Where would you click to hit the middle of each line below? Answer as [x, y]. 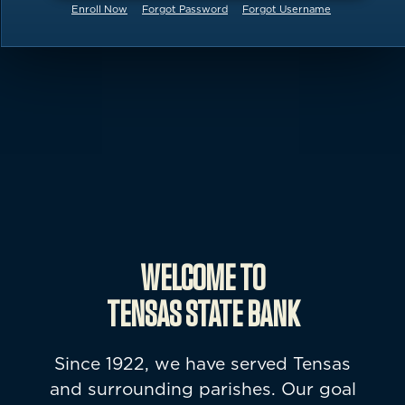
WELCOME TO [202, 279]
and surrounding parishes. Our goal [202, 389]
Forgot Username [287, 9]
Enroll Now [99, 9]
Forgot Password [185, 9]
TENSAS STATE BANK [202, 315]
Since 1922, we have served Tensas [202, 363]
